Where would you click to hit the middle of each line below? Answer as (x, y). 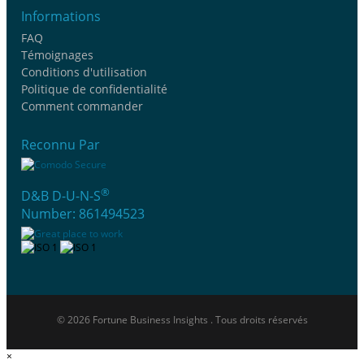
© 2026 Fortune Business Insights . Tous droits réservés (182, 319)
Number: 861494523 (83, 213)
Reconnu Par (61, 144)
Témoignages (57, 54)
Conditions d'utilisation (84, 71)
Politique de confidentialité (94, 89)
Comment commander (82, 106)
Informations (61, 16)
